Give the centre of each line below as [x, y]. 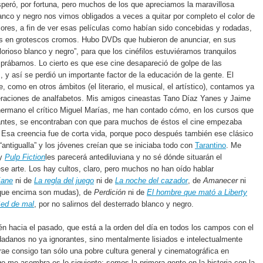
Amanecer [220, 180]
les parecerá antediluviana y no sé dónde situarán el [134, 157]
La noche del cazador [151, 180]
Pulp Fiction [25, 157]
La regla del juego [64, 180]
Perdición [110, 192]
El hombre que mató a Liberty [197, 192]
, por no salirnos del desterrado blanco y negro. [114, 204]
